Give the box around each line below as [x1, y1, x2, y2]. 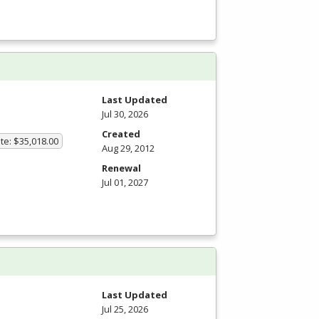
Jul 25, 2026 [102, 302, 148, 315]
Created [102, 127, 140, 141]
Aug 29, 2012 [102, 142, 155, 155]
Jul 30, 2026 [102, 108, 148, 121]
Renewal [102, 162, 141, 175]
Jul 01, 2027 [102, 176, 148, 189]
